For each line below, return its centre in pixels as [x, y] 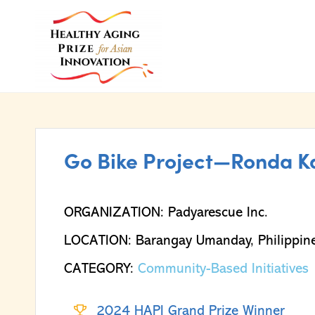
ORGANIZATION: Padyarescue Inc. [166, 213]
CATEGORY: [101, 269]
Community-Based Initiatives [223, 269]
